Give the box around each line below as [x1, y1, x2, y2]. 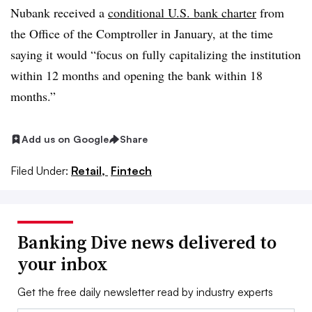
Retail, [71, 163, 108, 178]
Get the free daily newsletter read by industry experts [17, 284, 273, 299]
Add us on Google [22, 133, 109, 145]
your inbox [17, 251, 108, 276]
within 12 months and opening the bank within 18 [10, 67, 263, 84]
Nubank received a [10, 4, 108, 21]
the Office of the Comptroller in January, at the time [10, 25, 273, 42]
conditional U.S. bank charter [108, 4, 256, 21]
